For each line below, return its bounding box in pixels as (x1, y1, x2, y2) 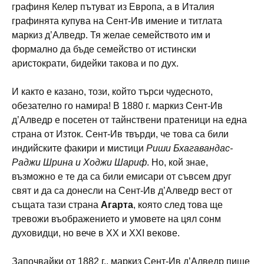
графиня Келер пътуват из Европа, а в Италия (12, 1, 214, 12)
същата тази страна (12, 199, 101, 210)
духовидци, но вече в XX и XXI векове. (12, 227, 180, 238)
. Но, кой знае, (147, 157, 208, 167)
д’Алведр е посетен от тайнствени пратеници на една (12, 114, 247, 125)
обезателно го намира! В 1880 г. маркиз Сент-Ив (12, 100, 223, 111)
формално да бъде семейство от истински (12, 44, 196, 54)
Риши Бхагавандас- (146, 143, 233, 153)
